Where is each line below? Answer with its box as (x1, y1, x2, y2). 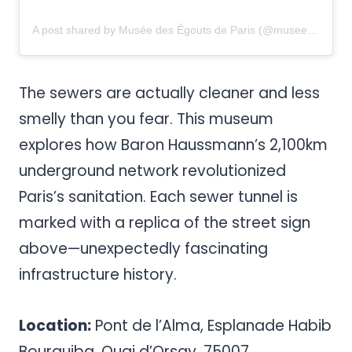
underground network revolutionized (19, 160, 286, 182)
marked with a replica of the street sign (19, 212, 310, 234)
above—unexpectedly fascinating (19, 238, 268, 260)
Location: (19, 315, 91, 337)
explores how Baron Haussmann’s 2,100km (19, 134, 328, 156)
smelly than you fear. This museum (19, 108, 273, 130)
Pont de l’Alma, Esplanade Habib (91, 315, 332, 337)
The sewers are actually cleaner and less (19, 82, 320, 104)
